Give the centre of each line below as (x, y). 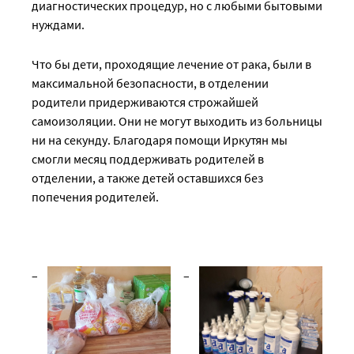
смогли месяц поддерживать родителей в (148, 159)
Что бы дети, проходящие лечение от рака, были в (171, 64)
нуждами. (58, 24)
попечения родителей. (95, 197)
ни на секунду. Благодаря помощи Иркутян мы (160, 140)
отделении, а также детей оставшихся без (147, 178)
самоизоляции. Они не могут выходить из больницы (177, 121)
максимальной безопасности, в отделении (150, 83)
